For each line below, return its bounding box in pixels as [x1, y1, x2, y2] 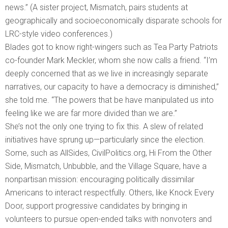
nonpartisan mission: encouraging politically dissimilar [5, 175, 194, 185]
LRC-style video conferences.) [5, 29, 112, 39]
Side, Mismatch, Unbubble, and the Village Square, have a [5, 161, 207, 172]
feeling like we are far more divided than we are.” [5, 108, 177, 119]
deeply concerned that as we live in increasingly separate [5, 69, 208, 79]
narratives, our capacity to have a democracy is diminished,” [5, 82, 219, 92]
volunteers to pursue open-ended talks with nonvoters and [5, 214, 212, 224]
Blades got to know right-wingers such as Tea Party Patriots [5, 42, 218, 52]
